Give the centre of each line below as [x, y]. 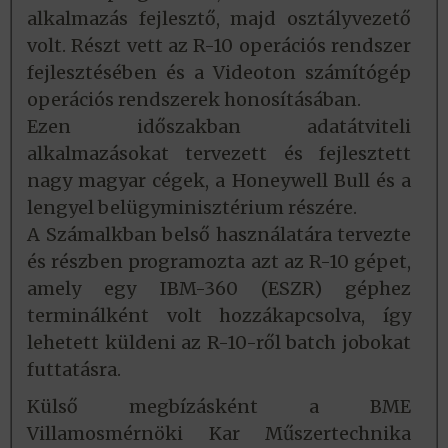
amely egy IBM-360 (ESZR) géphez [219, 289]
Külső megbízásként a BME [219, 407]
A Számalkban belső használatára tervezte [219, 235]
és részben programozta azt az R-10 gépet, [219, 262]
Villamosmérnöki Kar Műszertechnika [219, 434]
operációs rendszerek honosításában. [194, 100]
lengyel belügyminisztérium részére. [192, 208]
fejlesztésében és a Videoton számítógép [219, 73]
